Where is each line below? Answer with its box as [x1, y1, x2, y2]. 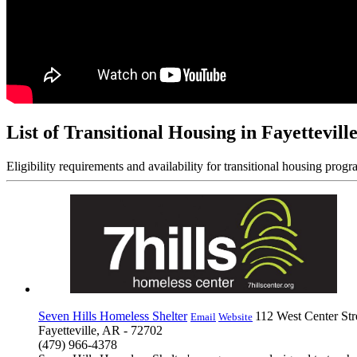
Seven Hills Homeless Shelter [38, 309, 187, 324]
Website [218, 311, 253, 324]
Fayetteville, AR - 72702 [38, 324, 163, 338]
